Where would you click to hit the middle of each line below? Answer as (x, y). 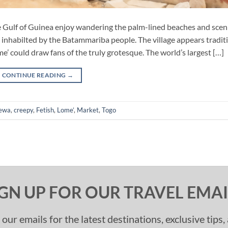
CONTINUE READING (34, 75)
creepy (23, 110)
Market (88, 110)
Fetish (45, 110)
